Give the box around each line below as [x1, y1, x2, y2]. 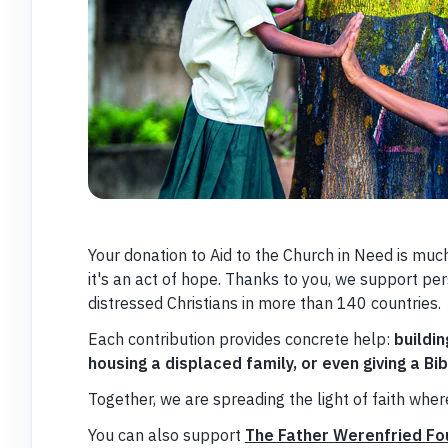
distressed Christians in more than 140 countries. [87, 292, 441, 313]
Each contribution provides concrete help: [87, 328, 394, 349]
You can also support [87, 424, 245, 445]
